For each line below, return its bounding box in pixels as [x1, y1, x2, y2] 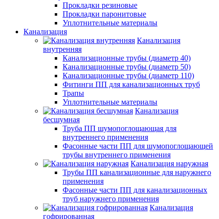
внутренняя [43, 44, 82, 53]
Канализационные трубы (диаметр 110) [63, 71, 194, 80]
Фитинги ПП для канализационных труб [63, 80, 200, 88]
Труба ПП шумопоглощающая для [63, 124, 176, 132]
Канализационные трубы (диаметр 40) [63, 53, 191, 62]
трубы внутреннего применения [63, 150, 171, 159]
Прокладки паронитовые [63, 9, 146, 18]
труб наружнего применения [63, 194, 159, 203]
